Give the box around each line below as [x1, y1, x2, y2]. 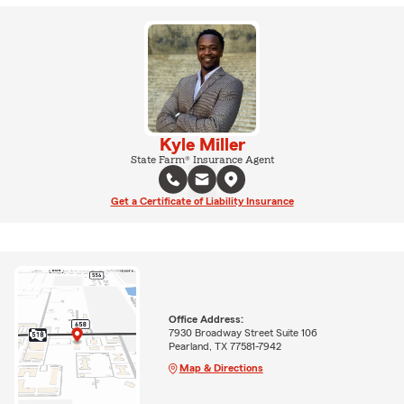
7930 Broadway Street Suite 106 [168, 326, 317, 338]
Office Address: [168, 313, 243, 325]
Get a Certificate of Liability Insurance [110, 195, 294, 207]
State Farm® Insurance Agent [130, 153, 274, 165]
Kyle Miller [159, 135, 245, 154]
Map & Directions [179, 362, 263, 373]
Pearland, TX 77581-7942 [168, 340, 281, 352]
